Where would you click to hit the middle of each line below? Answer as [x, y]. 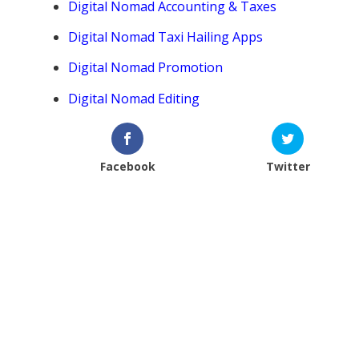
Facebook [127, 166]
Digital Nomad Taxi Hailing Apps [166, 37]
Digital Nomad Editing [134, 98]
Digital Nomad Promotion [146, 68]
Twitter [288, 166]
